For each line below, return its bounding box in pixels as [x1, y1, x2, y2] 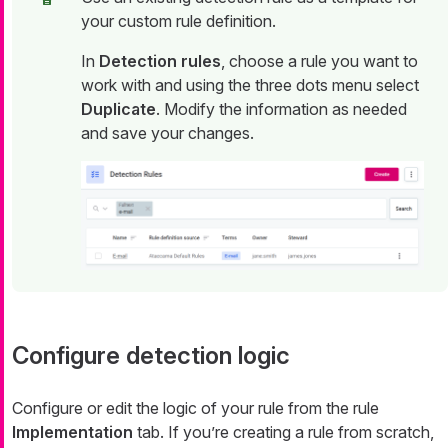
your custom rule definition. [81, 11, 276, 32]
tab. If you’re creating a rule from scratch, [133, 422, 434, 443]
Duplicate [81, 99, 156, 120]
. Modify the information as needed [156, 99, 407, 120]
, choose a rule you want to [221, 51, 418, 72]
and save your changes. [81, 123, 254, 144]
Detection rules [99, 51, 221, 72]
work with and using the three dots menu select [81, 75, 419, 96]
